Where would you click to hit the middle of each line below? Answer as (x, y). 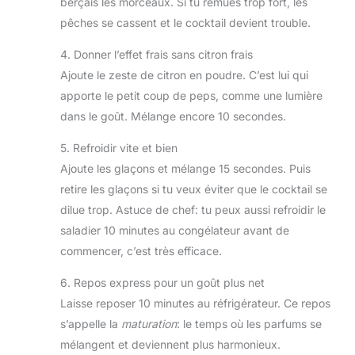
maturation (149, 323)
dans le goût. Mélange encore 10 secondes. (173, 116)
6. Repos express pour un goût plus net (162, 282)
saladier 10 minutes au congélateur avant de (175, 230)
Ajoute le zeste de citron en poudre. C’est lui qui (184, 74)
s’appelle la (91, 323)
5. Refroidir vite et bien (119, 147)
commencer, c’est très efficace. (141, 250)
